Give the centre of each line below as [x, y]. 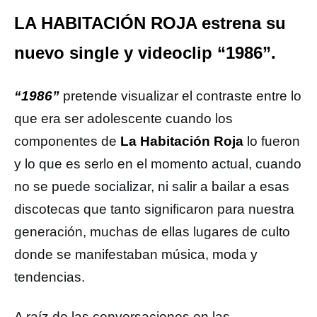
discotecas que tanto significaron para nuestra [154, 209]
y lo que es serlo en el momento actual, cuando [158, 164]
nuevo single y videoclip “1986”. [145, 53]
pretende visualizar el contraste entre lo [182, 96]
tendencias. [50, 277]
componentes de [67, 141]
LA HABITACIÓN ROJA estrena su [150, 23]
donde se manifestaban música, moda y [136, 254]
